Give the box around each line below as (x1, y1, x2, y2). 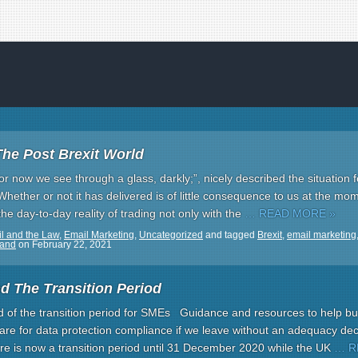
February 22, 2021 (32, 239, 112, 250)
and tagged (203, 229, 257, 241)
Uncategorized (139, 229, 203, 241)
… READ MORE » (245, 207, 336, 220)
